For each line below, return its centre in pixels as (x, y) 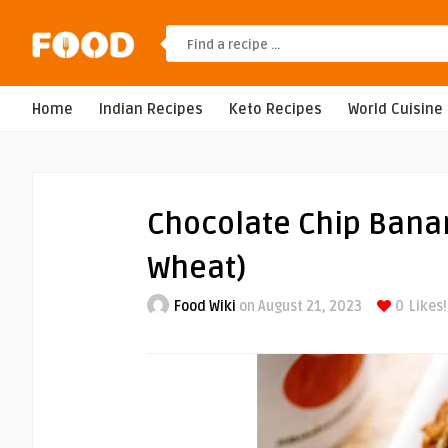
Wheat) (196, 268)
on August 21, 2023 (299, 306)
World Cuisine (395, 109)
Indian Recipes (151, 109)
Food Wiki (205, 306)
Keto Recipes (275, 109)
